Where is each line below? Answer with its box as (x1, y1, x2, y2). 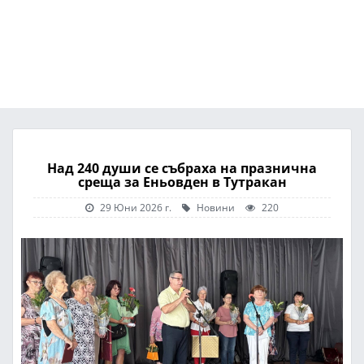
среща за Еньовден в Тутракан (77, 173, 287, 191)
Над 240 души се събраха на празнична (47, 159, 317, 177)
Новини (194, 201, 235, 214)
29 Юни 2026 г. (100, 201, 171, 214)
